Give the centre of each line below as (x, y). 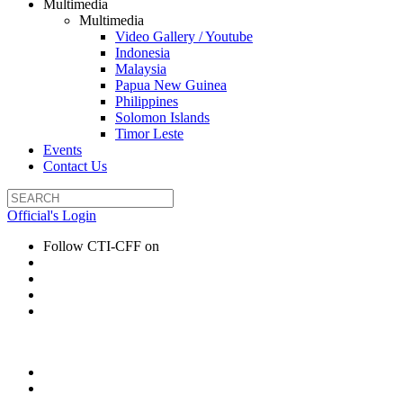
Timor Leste (149, 134)
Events (63, 150)
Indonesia (143, 53)
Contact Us (75, 166)
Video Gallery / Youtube (184, 36)
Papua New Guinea (171, 85)
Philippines (147, 101)
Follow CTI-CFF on (101, 246)
